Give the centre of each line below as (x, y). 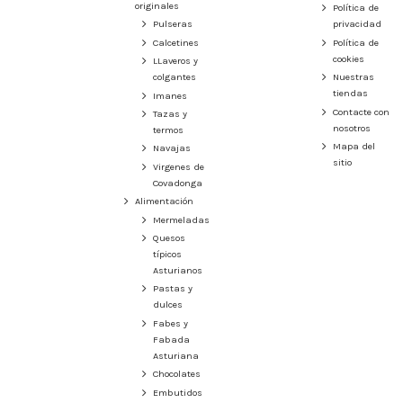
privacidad (357, 24)
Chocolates (177, 374)
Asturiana (176, 355)
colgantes (175, 77)
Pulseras (173, 24)
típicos (167, 254)
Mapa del (354, 146)
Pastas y (173, 289)
